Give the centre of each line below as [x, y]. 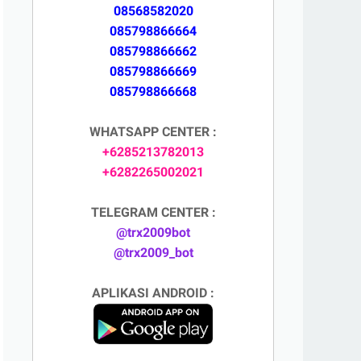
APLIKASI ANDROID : [153, 293]
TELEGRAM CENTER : [153, 212]
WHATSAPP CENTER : [153, 132]
